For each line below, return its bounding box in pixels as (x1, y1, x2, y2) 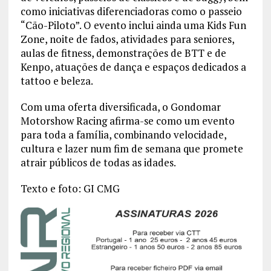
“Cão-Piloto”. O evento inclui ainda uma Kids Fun (20, 18, 246, 33)
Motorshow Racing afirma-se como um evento (20, 114, 235, 128)
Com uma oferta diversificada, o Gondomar (20, 100, 221, 114)
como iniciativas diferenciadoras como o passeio (20, 4, 242, 19)
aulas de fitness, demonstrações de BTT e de (20, 46, 226, 60)
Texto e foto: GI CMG (20, 181, 120, 196)
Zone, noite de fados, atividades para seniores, (20, 32, 234, 47)
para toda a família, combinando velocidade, (20, 128, 226, 142)
